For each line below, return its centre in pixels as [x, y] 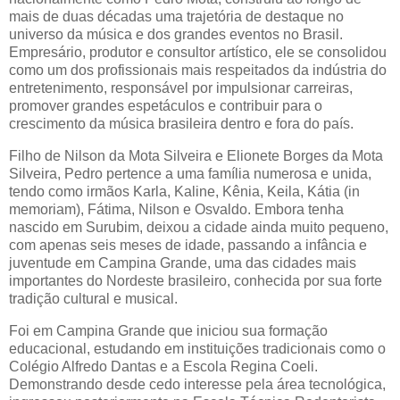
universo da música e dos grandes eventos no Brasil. [176, 35]
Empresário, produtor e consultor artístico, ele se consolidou [198, 53]
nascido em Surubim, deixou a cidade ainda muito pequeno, [199, 227]
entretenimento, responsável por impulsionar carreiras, [181, 88]
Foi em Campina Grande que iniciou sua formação [168, 330]
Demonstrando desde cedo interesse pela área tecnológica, [197, 384]
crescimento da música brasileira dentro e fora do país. [181, 124]
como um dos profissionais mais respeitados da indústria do [198, 71]
